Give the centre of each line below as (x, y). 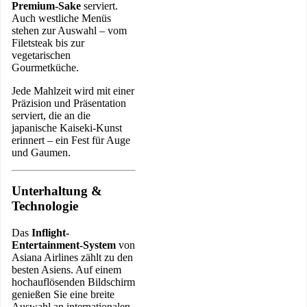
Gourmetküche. (45, 67)
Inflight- (50, 232)
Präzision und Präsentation (69, 103)
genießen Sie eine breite (63, 294)
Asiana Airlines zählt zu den (72, 257)
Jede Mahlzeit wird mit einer (73, 90)
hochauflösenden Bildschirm (73, 282)
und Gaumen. (41, 152)
